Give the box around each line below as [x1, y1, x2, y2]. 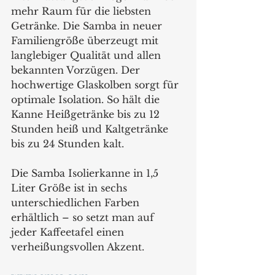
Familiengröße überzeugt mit [11, 34, 161, 47]
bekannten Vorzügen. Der [11, 64, 143, 76]
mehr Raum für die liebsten [11, 5, 154, 17]
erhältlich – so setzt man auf [11, 211, 157, 223]
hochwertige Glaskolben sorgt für [11, 79, 182, 91]
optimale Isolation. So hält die [11, 93, 163, 106]
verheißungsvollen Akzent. [11, 241, 144, 253]
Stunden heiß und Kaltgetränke [11, 123, 171, 135]
